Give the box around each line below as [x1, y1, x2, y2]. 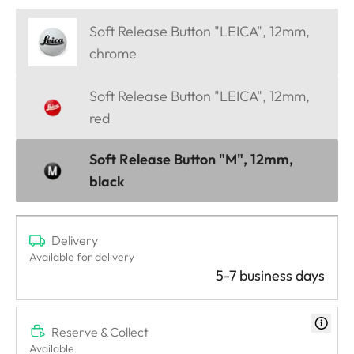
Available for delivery [29, 250, 134, 265]
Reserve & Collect [51, 323, 149, 340]
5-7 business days [216, 266, 325, 285]
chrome [89, 43, 137, 62]
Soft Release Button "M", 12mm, [89, 150, 293, 169]
